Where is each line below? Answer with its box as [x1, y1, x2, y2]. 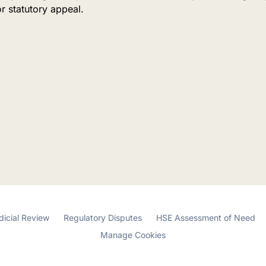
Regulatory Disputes [64, 213, 142, 223]
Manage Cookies [100, 230, 166, 240]
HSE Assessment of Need [156, 213, 255, 223]
